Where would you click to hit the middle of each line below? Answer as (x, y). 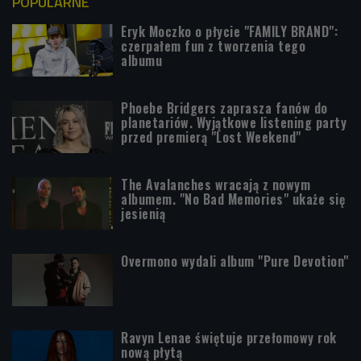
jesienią (143, 214)
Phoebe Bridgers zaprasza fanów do (224, 108)
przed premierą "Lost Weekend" (211, 137)
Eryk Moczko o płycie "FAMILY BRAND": (229, 31)
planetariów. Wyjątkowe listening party (234, 122)
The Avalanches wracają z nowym (216, 185)
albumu (141, 60)
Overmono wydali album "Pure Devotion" (235, 261)
